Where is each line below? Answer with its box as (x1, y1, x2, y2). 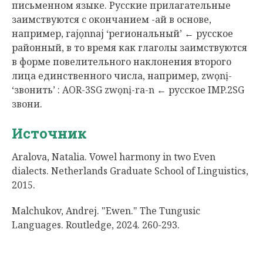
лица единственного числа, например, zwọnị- (12, 69, 232, 82)
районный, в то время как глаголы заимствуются (12, 41, 247, 54)
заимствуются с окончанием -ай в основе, (12, 13, 211, 26)
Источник (12, 124, 87, 143)
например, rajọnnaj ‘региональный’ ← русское (12, 27, 233, 40)
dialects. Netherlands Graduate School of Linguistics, (12, 164, 248, 177)
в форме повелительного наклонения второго (12, 55, 231, 68)
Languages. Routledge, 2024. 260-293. (12, 218, 180, 231)
